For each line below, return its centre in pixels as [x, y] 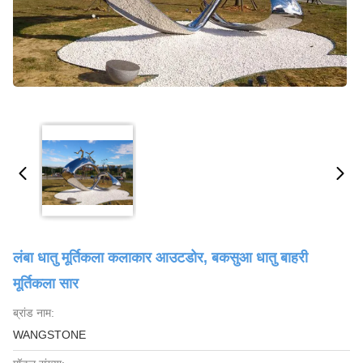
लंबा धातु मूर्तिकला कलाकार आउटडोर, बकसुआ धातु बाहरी [160, 258]
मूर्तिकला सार [46, 284]
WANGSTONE [49, 335]
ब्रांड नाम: [34, 313]
